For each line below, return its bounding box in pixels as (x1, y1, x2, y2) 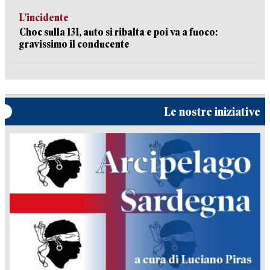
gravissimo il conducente (19, 39, 130, 50)
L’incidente (19, 12, 69, 24)
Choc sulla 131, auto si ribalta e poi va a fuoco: (19, 27, 218, 38)
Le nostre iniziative (164, 105, 260, 119)
